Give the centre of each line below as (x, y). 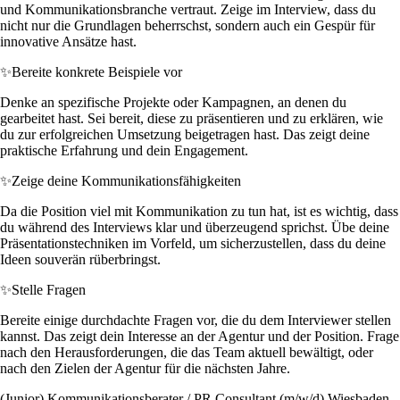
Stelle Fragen (49, 289)
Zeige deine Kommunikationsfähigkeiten (126, 180)
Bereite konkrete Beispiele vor (97, 71)
